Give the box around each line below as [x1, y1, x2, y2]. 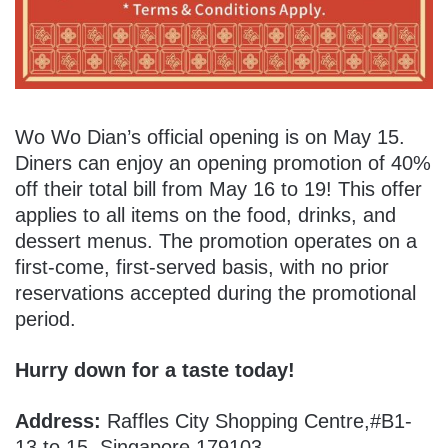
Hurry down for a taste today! [15, 359, 301, 382]
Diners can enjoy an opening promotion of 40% [15, 152, 431, 175]
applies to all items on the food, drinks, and [15, 204, 396, 227]
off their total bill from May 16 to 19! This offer [15, 178, 422, 201]
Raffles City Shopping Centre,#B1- [107, 410, 412, 433]
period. [15, 308, 76, 331]
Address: [15, 410, 107, 433]
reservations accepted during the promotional [15, 282, 416, 305]
